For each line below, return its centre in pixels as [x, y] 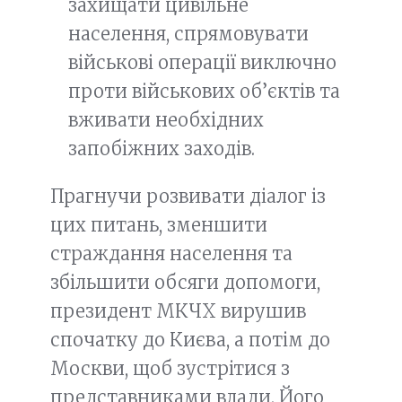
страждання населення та [171, 253]
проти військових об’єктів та [204, 91]
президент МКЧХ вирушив [178, 311]
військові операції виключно [202, 62]
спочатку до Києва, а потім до [190, 340]
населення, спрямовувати [188, 33]
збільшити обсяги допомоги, [185, 282]
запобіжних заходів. [162, 148]
